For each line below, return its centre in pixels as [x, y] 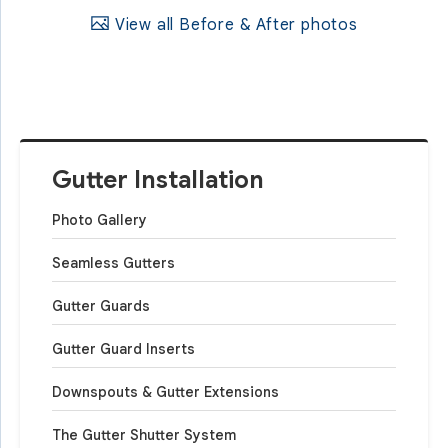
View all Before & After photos [234, 24]
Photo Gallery [99, 219]
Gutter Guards [101, 305]
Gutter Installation [158, 179]
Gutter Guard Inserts [123, 348]
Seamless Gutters [113, 262]
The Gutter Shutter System [144, 434]
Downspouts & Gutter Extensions [165, 391]
